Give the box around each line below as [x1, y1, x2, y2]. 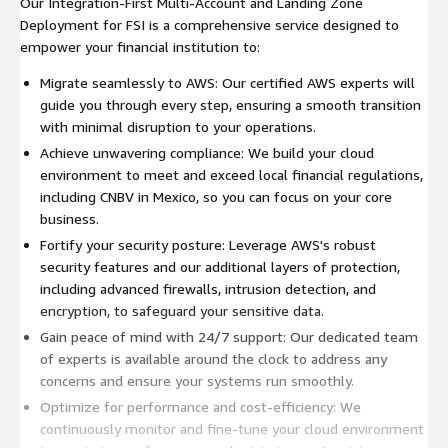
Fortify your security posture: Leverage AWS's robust [40, 235, 376, 253]
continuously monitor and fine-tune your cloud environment [40, 419, 424, 437]
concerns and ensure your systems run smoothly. [40, 371, 354, 389]
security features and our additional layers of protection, [40, 257, 400, 275]
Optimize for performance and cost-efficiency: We [40, 397, 361, 415]
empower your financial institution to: [20, 37, 260, 55]
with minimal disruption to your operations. [40, 117, 316, 135]
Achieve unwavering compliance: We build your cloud [40, 143, 374, 161]
